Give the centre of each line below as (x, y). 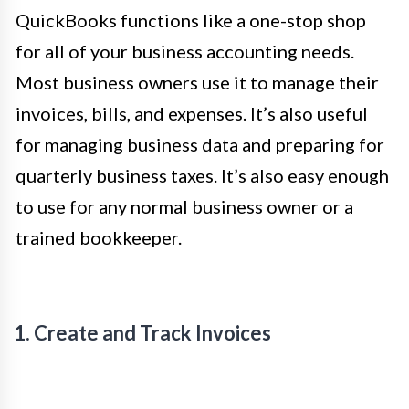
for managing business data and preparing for (200, 144)
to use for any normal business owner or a (184, 206)
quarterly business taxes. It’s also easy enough (202, 175)
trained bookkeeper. (99, 237)
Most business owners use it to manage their (197, 82)
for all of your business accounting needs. (185, 51)
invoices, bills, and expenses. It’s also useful (192, 113)
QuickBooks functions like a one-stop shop (191, 20)
